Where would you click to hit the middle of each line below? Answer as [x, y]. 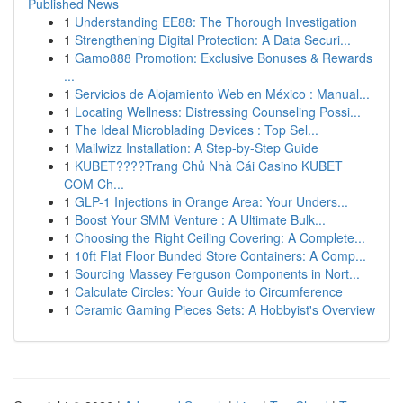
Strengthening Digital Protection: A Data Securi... [213, 40]
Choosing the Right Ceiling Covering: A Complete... [220, 237]
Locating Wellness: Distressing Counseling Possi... [218, 112]
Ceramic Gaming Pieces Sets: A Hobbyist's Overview [225, 309]
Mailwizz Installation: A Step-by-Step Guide [197, 148]
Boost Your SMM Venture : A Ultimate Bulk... [200, 219]
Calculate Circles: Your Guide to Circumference [209, 291]
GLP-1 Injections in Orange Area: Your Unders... [211, 201]
